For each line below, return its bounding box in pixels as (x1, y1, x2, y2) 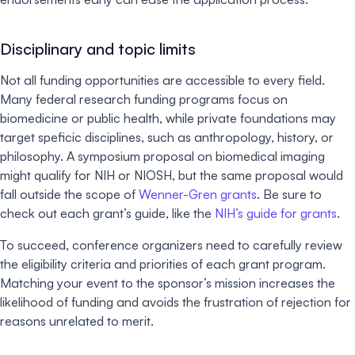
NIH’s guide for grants (215, 204, 337, 221)
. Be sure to (257, 185, 322, 202)
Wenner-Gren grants (139, 185, 257, 202)
